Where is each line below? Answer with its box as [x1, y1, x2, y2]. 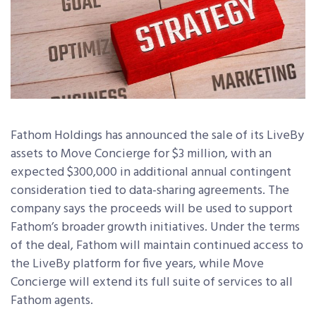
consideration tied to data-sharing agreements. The [11, 180, 289, 201]
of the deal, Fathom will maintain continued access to [11, 235, 303, 256]
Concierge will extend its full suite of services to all [11, 272, 293, 293]
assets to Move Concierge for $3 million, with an [11, 143, 272, 164]
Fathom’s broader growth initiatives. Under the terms [11, 217, 300, 238]
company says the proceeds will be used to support [11, 198, 293, 219]
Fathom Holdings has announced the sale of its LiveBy [11, 125, 304, 146]
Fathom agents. [11, 290, 96, 311]
